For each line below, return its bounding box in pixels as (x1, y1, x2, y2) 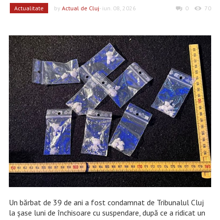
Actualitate (14, 4, 44, 12)
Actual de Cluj (61, 4, 99, 12)
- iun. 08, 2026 (99, 4, 136, 12)
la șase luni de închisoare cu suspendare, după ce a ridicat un (8, 208, 205, 218)
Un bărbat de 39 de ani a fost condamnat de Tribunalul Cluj (8, 197, 204, 208)
